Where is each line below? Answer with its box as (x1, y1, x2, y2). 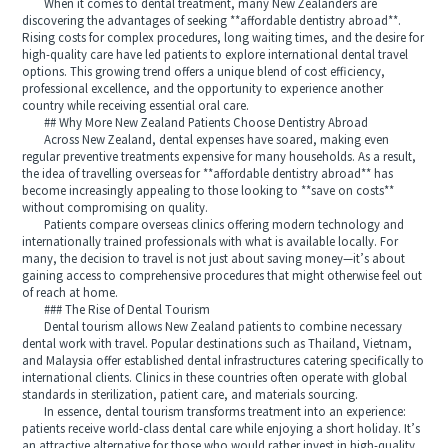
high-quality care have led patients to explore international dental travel (22, 48, 409, 62)
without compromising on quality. (22, 201, 209, 215)
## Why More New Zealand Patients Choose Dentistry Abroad (22, 116, 369, 130)
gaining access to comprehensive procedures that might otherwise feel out (22, 269, 423, 283)
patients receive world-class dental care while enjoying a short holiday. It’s (22, 422, 421, 436)
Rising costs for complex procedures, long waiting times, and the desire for (22, 31, 425, 45)
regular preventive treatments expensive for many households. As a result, (22, 150, 417, 164)
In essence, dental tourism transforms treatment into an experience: (22, 405, 407, 419)
